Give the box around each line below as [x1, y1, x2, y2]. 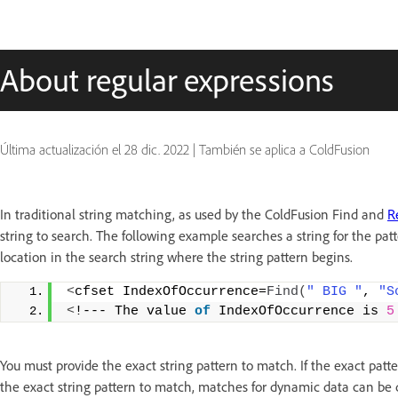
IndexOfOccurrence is [211, 304, 386, 319]
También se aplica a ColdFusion [199, 141, 370, 158]
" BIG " [306, 284, 362, 299]
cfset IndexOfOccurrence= [75, 284, 267, 299]
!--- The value [75, 304, 195, 319]
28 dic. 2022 [124, 141, 189, 158]
